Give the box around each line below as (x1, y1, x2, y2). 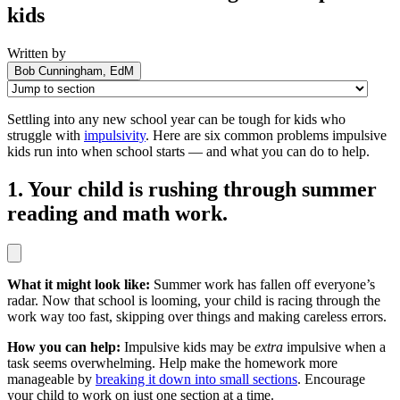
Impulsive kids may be (121, 338, 254, 354)
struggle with (7, 127, 84, 143)
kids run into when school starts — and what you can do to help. (7, 143, 370, 159)
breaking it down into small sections (96, 371, 297, 387)
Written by (7, 45, 66, 61)
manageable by (7, 371, 96, 387)
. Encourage (297, 371, 365, 387)
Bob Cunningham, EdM (14, 63, 134, 78)
